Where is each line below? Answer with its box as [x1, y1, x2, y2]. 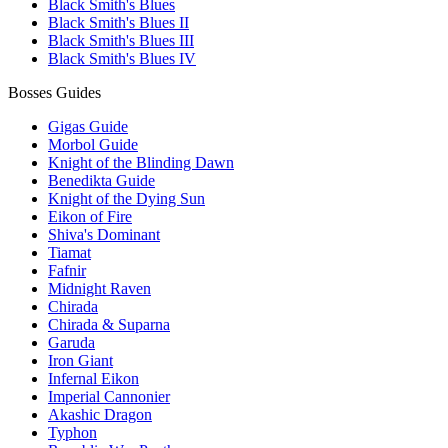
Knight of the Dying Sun [48, 190, 205, 208]
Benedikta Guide [48, 172, 155, 190]
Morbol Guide [48, 136, 138, 154]
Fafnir [48, 262, 86, 280]
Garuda [48, 334, 95, 352]
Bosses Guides [8, 84, 101, 102]
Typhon [48, 424, 97, 442]
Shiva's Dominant [48, 226, 160, 244]
